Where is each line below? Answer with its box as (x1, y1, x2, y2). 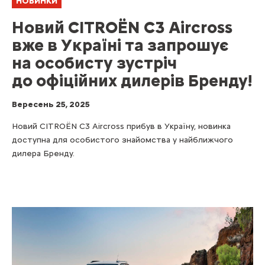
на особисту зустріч (12, 53, 177, 73)
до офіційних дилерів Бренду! (12, 70, 253, 91)
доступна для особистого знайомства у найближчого (12, 135, 233, 146)
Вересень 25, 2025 (12, 99, 90, 110)
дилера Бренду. (12, 148, 75, 159)
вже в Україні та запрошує (12, 35, 228, 56)
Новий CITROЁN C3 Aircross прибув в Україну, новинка (12, 121, 231, 132)
